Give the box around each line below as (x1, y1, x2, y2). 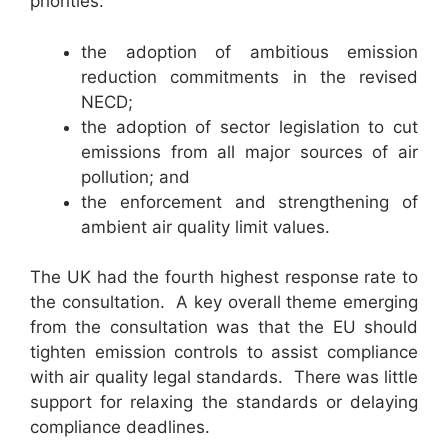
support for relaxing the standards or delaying (30, 392, 418, 413)
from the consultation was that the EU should (30, 317, 418, 338)
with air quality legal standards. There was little (30, 367, 418, 388)
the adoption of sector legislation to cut (81, 116, 418, 137)
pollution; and (81, 166, 190, 187)
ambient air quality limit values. (81, 216, 330, 237)
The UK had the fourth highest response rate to (30, 267, 418, 288)
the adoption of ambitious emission (81, 41, 418, 62)
